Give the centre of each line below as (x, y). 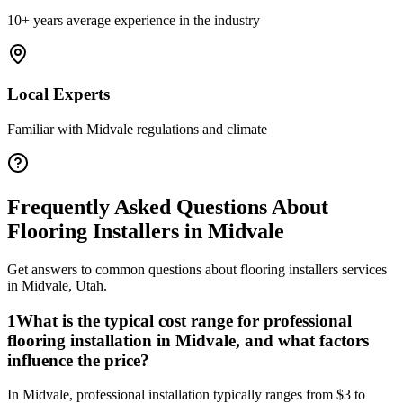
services (363, 269)
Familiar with (47, 130)
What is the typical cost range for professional (184, 320)
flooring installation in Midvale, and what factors (188, 340)
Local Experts (58, 94)
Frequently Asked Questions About (168, 207)
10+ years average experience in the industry (134, 20)
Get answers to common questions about (124, 269)
